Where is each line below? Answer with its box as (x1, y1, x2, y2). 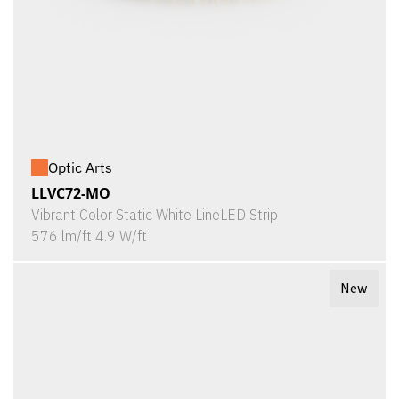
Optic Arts (48, 159, 112, 176)
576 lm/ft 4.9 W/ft (31, 227, 147, 245)
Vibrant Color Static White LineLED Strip (31, 206, 278, 224)
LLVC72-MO (31, 183, 110, 203)
